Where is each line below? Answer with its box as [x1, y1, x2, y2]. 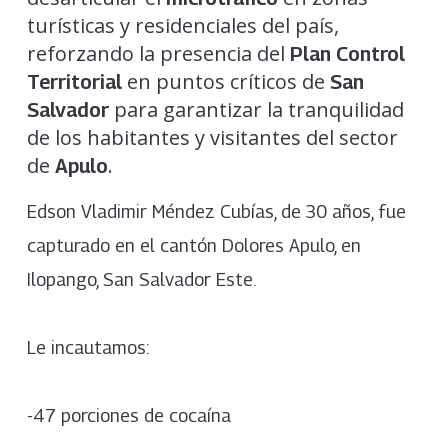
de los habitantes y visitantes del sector [26, 124, 398, 152]
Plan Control [289, 42, 405, 67]
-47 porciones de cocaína [26, 405, 231, 427]
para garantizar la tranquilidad [108, 96, 404, 124]
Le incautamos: [26, 337, 149, 359]
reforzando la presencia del [26, 40, 290, 68]
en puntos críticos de [121, 68, 330, 96]
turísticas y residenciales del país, [26, 12, 339, 40]
